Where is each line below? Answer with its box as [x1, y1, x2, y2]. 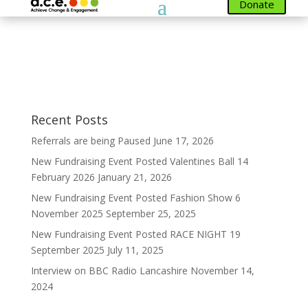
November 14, [190, 264, 254, 277]
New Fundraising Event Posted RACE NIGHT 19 [30, 228, 241, 241]
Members [30, 52, 124, 80]
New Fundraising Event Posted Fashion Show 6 [30, 191, 241, 204]
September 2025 [30, 243, 104, 256]
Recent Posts [30, 111, 108, 128]
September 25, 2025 [105, 207, 196, 220]
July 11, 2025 [107, 243, 164, 256]
